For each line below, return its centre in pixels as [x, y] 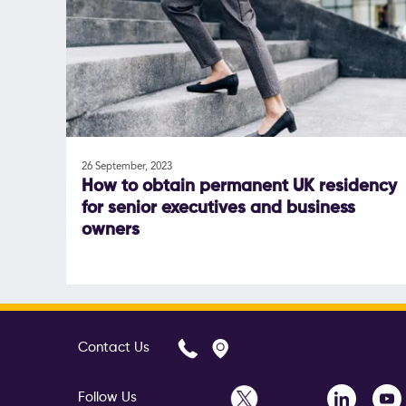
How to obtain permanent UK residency [240, 187]
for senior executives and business [219, 209]
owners [111, 231]
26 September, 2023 [127, 167]
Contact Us [114, 348]
